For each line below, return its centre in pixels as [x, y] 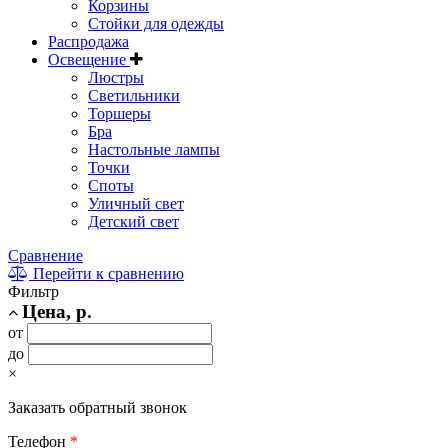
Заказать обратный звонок [97, 407]
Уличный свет [136, 203]
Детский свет [133, 221]
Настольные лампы [154, 149]
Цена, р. [57, 311]
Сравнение [45, 255]
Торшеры [119, 113]
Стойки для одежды [156, 23]
